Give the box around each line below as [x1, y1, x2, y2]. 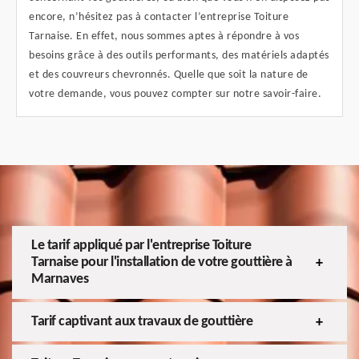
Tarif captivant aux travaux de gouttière [31, 314, 252, 330]
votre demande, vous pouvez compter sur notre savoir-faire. [29, 88, 321, 101]
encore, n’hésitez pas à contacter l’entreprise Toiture [29, 11, 288, 24]
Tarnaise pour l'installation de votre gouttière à [31, 255, 292, 271]
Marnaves [31, 272, 88, 288]
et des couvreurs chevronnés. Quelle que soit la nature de [29, 69, 309, 82]
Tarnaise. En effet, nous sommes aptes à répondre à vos [29, 30, 299, 43]
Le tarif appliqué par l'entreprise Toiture [31, 238, 251, 254]
